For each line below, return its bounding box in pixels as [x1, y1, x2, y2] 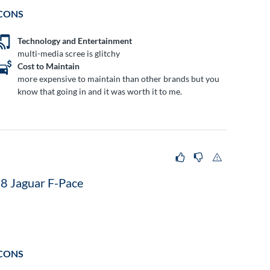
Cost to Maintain [17, 60, 80, 71]
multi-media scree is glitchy [17, 48, 121, 58]
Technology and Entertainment [17, 35, 133, 46]
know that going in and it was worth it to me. [17, 86, 183, 96]
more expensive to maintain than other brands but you [17, 73, 220, 84]
